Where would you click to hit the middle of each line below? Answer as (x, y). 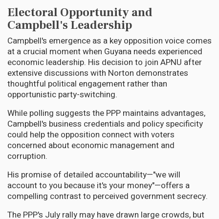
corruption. (28, 156)
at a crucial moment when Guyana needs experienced (105, 51)
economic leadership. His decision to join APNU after (105, 62)
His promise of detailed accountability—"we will (94, 175)
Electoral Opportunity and (80, 12)
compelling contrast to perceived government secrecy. (108, 196)
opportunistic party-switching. (62, 94)
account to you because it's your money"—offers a (99, 185)
